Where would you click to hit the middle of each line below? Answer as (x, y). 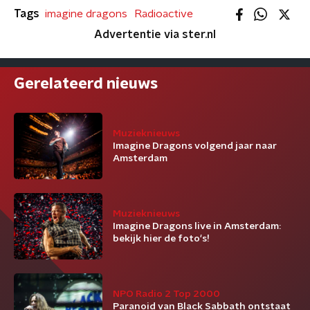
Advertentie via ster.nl (155, 35)
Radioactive (164, 14)
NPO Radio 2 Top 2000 (166, 294)
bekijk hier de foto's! (161, 239)
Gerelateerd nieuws (86, 84)
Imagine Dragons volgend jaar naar (195, 146)
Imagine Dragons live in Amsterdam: (197, 226)
